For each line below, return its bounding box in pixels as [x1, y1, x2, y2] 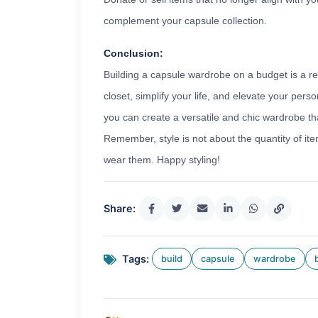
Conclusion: [104, 48, 163, 60]
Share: [104, 202, 136, 215]
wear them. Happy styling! [104, 154, 220, 166]
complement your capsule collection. [104, 15, 267, 27]
